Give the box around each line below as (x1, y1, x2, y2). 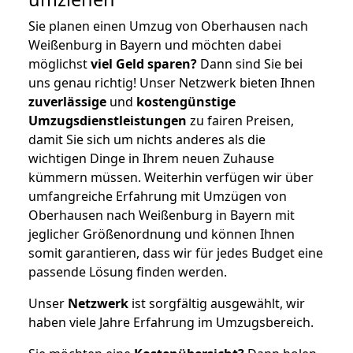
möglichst (28, 54, 91, 72)
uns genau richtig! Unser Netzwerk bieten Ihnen (28, 73, 315, 91)
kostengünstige (136, 92, 236, 110)
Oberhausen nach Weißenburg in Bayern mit (28, 206, 295, 224)
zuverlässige (28, 92, 106, 110)
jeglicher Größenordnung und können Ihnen (28, 225, 295, 243)
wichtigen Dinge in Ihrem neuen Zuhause (28, 149, 274, 167)
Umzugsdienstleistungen (28, 111, 187, 129)
